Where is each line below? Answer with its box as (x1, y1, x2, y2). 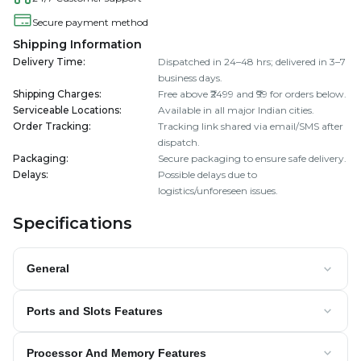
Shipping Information (13, 37, 142, 52)
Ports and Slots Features (27, 304, 163, 317)
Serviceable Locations (13, 104, 119, 117)
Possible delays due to (158, 168, 257, 181)
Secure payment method (32, 16, 148, 29)
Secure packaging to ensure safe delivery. (158, 152, 346, 165)
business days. (158, 72, 222, 85)
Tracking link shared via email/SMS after (158, 120, 343, 133)
